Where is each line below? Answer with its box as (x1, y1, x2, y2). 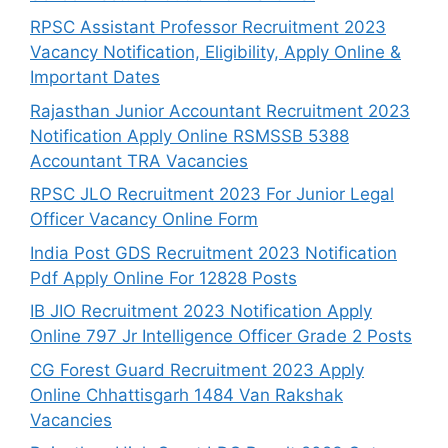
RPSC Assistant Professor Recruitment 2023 (30, 17, 386, 37)
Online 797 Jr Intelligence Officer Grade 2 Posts (30, 326, 412, 346)
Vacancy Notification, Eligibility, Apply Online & (30, 42, 401, 62)
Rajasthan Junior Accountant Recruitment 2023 (30, 100, 410, 121)
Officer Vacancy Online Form (30, 209, 258, 229)
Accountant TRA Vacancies (30, 150, 248, 171)
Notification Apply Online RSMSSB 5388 (30, 125, 349, 146)
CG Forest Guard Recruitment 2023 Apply (30, 359, 364, 380)
